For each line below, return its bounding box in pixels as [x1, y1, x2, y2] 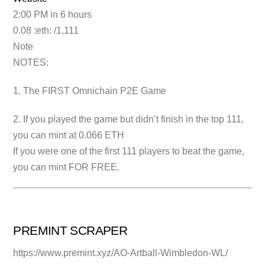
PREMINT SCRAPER [13, 223, 128, 237]
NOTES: [13, 57, 49, 68]
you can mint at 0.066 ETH [13, 130, 125, 141]
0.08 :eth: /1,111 [13, 25, 79, 36]
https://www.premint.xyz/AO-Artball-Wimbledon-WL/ [13, 248, 228, 258]
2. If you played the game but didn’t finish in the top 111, [13, 114, 244, 125]
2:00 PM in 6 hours [13, 9, 92, 20]
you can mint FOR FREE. [13, 162, 120, 173]
